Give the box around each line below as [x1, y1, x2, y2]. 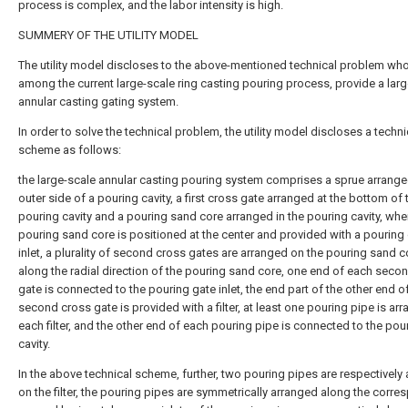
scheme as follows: [18, 143, 121, 157]
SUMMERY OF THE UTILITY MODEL [18, 28, 199, 42]
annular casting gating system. [18, 95, 178, 108]
